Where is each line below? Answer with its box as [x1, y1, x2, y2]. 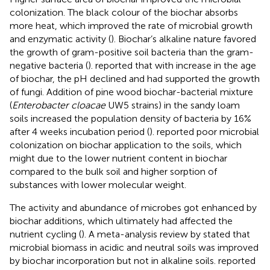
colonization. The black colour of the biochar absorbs [10, 6, 238, 18]
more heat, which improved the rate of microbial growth [10, 19, 253, 31]
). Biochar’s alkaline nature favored [111, 33, 256, 45]
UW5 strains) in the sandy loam [105, 99, 240, 111]
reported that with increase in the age [95, 59, 256, 71]
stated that [203, 228, 250, 240]
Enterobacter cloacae [12, 99, 105, 111]
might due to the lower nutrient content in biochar [10, 152, 227, 164]
